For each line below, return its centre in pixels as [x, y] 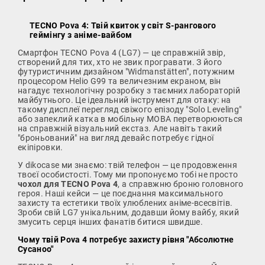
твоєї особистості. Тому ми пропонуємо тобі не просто [128, 174]
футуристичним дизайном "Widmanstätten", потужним [126, 71]
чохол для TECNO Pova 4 [68, 184]
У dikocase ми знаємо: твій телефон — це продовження [127, 165]
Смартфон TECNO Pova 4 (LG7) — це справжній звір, [122, 52]
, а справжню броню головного [181, 184]
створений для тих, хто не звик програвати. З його [120, 62]
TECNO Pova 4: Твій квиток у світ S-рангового [123, 25]
